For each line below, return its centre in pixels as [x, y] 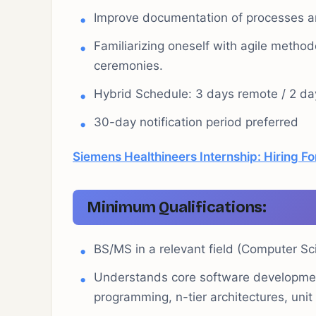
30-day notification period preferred [196, 122]
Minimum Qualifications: [177, 207]
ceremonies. [128, 66]
